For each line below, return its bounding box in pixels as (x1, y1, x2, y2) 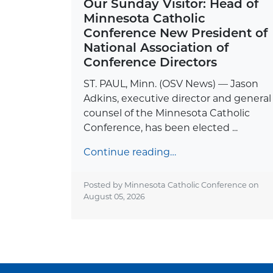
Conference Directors (83, 54, 217, 69)
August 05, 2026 (83, 191, 145, 201)
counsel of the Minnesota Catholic (83, 107, 250, 119)
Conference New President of (83, 25, 268, 40)
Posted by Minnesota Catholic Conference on (83, 180, 259, 190)
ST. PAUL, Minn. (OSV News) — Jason (83, 77, 258, 90)
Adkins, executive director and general (83, 92, 271, 104)
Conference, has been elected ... (83, 121, 238, 133)
